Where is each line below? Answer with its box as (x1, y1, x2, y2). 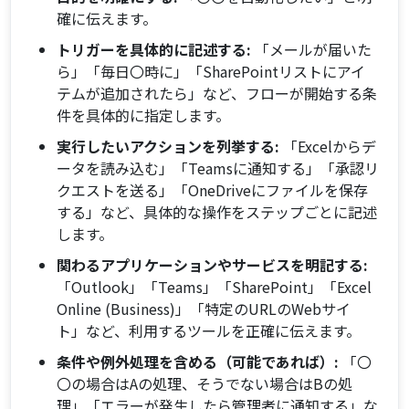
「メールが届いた (251, 38, 372, 61)
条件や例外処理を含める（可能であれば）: (57, 351, 340, 373)
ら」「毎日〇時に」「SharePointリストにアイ (57, 60, 366, 83)
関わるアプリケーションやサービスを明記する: (57, 254, 369, 277)
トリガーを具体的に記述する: (57, 38, 252, 61)
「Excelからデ (279, 135, 377, 158)
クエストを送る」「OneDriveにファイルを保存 (57, 179, 369, 202)
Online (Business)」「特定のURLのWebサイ (57, 298, 351, 320)
